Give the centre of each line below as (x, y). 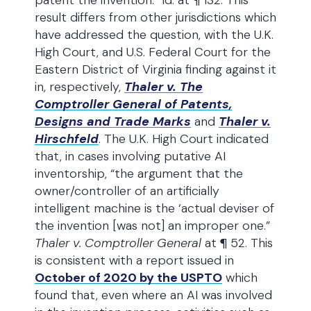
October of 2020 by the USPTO (128, 278)
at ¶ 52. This (237, 243)
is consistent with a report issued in (134, 260)
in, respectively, (79, 87)
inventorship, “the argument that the (139, 174)
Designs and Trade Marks (113, 121)
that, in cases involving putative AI (130, 156)
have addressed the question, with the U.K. (154, 35)
